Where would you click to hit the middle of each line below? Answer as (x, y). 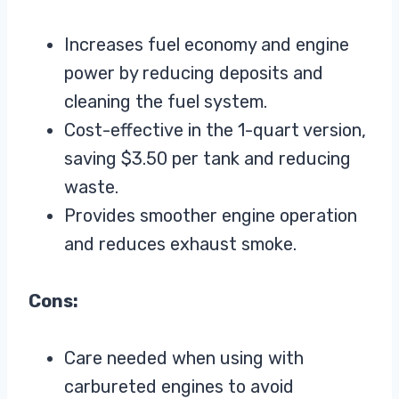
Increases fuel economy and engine (207, 45)
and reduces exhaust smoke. (180, 244)
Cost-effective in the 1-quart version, (215, 130)
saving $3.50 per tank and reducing (208, 159)
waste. (91, 187)
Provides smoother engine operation (211, 216)
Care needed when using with (184, 358)
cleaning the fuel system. (166, 102)
